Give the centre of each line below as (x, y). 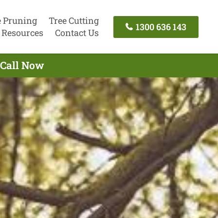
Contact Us (77, 33)
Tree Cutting (73, 20)
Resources (22, 33)
